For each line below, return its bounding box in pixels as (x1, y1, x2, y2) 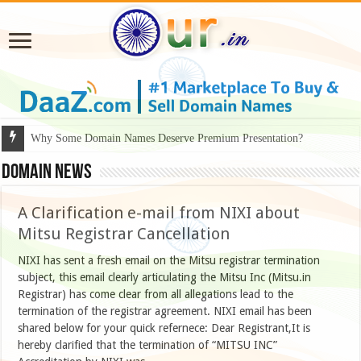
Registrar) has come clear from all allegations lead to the (18, 288, 294, 301)
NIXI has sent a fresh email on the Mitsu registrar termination (18, 254, 321, 268)
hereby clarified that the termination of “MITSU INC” (18, 338, 278, 352)
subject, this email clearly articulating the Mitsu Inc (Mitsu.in (18, 271, 312, 284)
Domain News (2, 162, 93, 185)
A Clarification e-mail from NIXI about (18, 203, 301, 223)
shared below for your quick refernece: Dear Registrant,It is (18, 322, 311, 335)
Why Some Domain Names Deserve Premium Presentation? (31, 132, 304, 145)
